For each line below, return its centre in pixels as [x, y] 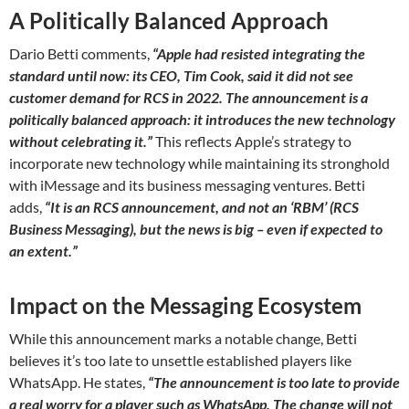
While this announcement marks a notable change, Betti [183, 339]
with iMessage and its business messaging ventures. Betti [187, 185]
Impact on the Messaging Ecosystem [185, 306]
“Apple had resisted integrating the [259, 54]
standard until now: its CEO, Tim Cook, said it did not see [181, 76]
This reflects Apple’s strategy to [252, 142]
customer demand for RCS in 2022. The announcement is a [189, 98]
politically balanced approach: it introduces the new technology [202, 120]
